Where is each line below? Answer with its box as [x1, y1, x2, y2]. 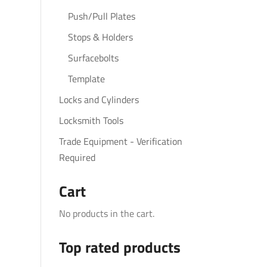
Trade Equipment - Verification [58, 134, 182, 148]
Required [58, 150, 95, 164]
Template [67, 72, 105, 86]
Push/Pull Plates [67, 9, 135, 23]
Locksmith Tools [58, 113, 123, 128]
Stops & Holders [67, 30, 133, 44]
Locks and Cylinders [58, 92, 139, 107]
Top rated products [58, 236, 181, 259]
